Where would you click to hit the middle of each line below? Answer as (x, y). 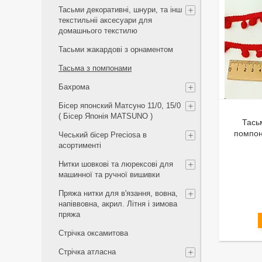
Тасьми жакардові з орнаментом (116, 49)
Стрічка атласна (87, 252)
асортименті (80, 145)
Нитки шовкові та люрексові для (116, 164)
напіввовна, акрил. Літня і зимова (118, 204)
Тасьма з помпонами (95, 68)
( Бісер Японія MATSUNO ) (106, 116)
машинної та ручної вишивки (109, 175)
